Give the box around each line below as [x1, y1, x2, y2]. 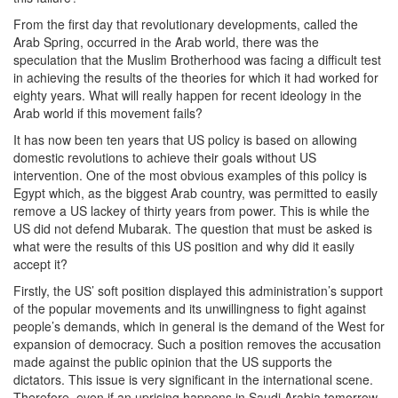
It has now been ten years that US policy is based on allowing [13, 131, 357, 149]
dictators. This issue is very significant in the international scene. [13, 370, 373, 389]
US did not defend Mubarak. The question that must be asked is [13, 219, 372, 238]
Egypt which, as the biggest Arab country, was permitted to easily [13, 184, 378, 203]
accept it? [13, 255, 68, 274]
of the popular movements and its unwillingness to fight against [13, 299, 366, 318]
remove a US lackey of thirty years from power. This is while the [13, 202, 370, 220]
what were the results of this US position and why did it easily [13, 237, 354, 256]
